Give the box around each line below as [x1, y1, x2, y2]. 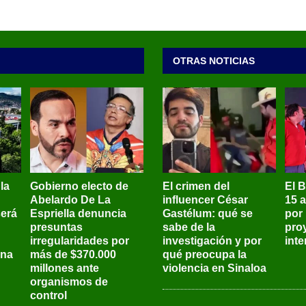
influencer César [162, 194, 248, 206]
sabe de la [162, 221, 215, 234]
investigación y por [162, 235, 262, 247]
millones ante [29, 262, 99, 275]
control [29, 290, 67, 302]
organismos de [29, 276, 108, 288]
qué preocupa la [162, 249, 247, 261]
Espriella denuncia [29, 208, 126, 220]
